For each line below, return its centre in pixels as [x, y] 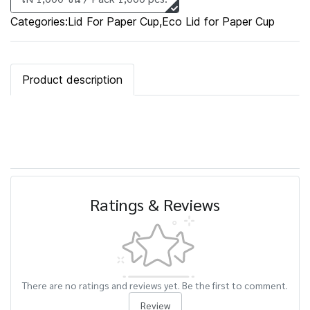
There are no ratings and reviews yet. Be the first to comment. [155, 285]
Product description [72, 80]
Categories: [39, 21]
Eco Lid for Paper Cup [218, 21]
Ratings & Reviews [155, 204]
